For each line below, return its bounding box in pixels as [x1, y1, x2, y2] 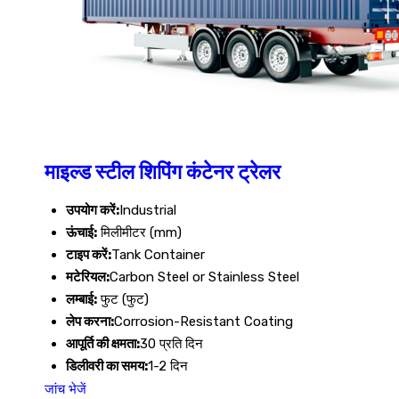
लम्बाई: [66, 291, 97, 308]
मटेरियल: [66, 269, 110, 286]
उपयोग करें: [66, 202, 119, 219]
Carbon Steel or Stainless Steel [110, 269, 299, 286]
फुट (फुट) [97, 291, 149, 308]
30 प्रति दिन [140, 336, 203, 353]
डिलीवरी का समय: [66, 358, 148, 375]
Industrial [119, 202, 176, 219]
